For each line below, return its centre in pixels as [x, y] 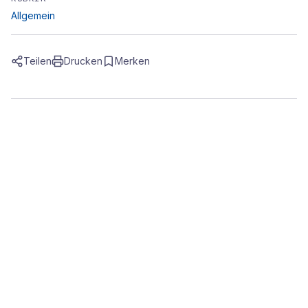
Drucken [83, 61]
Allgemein [33, 15]
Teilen [37, 61]
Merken [132, 61]
